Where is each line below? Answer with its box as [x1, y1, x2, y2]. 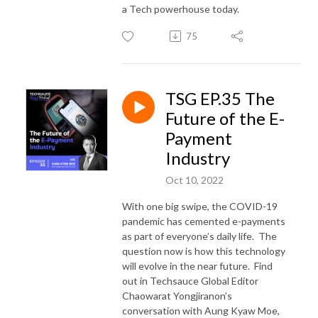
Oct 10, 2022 [165, 173, 224, 186]
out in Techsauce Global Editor [122, 274, 258, 287]
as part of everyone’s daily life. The [122, 229, 277, 242]
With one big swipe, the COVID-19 [122, 199, 278, 212]
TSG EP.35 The [165, 87, 275, 109]
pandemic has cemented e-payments [122, 214, 285, 227]
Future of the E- [165, 107, 285, 128]
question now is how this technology [122, 244, 285, 257]
